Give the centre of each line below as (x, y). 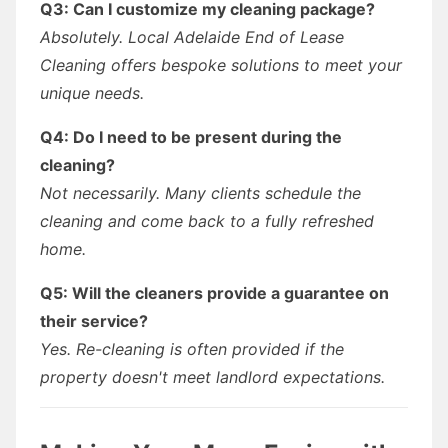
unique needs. (92, 92)
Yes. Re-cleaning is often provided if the (192, 348)
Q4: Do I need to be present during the (191, 136)
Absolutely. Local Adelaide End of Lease (192, 36)
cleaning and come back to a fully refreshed (207, 220)
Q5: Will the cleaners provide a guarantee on (214, 292)
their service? (94, 320)
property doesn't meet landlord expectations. (212, 376)
